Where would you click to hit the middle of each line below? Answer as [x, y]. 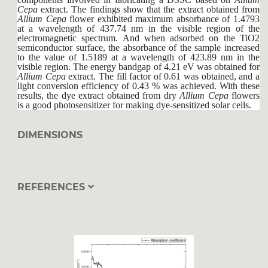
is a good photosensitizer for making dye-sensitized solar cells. [134, 105]
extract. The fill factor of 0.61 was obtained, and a [163, 76]
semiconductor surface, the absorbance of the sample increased [138, 47]
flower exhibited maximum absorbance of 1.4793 [163, 19]
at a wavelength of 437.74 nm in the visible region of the [138, 28]
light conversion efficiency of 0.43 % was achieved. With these [138, 86]
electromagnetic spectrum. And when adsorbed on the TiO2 [138, 38]
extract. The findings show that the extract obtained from [149, 9]
